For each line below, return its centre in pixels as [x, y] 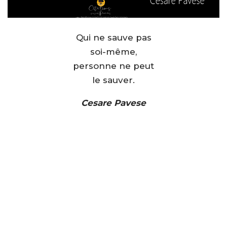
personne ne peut [113, 66]
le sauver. [113, 80]
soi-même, [113, 51]
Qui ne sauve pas [113, 37]
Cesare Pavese [113, 103]
